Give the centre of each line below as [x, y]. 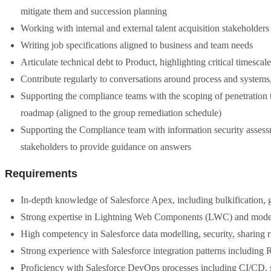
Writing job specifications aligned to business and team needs [137, 45]
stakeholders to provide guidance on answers [106, 147]
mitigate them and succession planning [94, 11]
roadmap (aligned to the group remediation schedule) [121, 113]
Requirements [41, 174]
